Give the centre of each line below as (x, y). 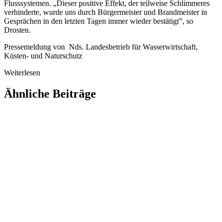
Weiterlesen (22, 73)
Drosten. (17, 30)
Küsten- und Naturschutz (43, 56)
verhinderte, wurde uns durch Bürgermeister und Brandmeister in (106, 12)
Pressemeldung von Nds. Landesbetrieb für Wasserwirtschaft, (101, 47)
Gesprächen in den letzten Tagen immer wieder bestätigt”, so (99, 21)
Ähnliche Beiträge (50, 93)
